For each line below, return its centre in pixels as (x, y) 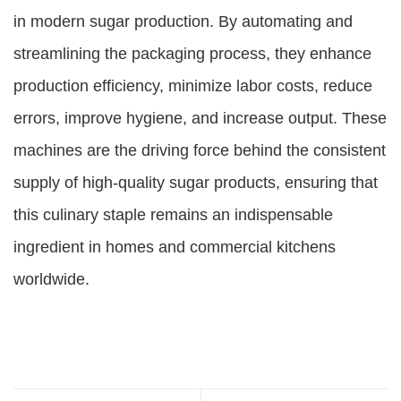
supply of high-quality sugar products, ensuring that (196, 183)
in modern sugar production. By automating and (183, 21)
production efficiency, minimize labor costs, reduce (193, 86)
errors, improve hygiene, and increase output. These (200, 118)
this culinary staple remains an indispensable (173, 215)
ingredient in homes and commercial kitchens (175, 247)
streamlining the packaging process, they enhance (192, 54)
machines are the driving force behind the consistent (200, 150)
